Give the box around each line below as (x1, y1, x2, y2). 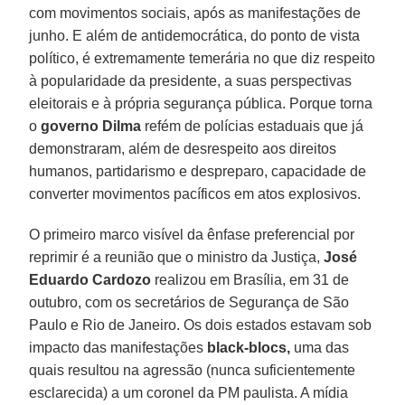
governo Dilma (41, 118, 142, 134)
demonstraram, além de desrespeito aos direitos (29, 140, 337, 156)
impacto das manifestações (29, 339, 208, 355)
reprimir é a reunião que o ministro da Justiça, (29, 249, 325, 265)
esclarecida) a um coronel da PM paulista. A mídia (29, 384, 349, 400)
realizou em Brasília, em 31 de (151, 271, 350, 287)
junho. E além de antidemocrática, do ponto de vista (29, 27, 361, 43)
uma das (290, 339, 350, 355)
